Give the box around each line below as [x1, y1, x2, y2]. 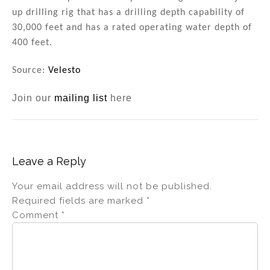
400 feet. [12, 38, 52, 48]
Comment [12, 209, 61, 221]
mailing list [54, 92, 107, 103]
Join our [12, 92, 54, 103]
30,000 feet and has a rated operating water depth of [12, 23, 252, 33]
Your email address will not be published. [12, 180, 212, 192]
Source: [12, 66, 48, 76]
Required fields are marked [12, 195, 146, 206]
